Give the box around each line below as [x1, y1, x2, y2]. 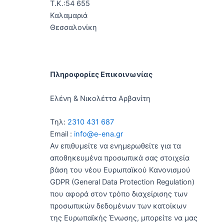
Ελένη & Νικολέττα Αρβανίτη [50, 93, 150, 103]
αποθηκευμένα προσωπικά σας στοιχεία [50, 153, 189, 162]
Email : [50, 129, 74, 138]
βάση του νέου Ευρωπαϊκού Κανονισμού [50, 165, 190, 174]
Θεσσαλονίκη [50, 22, 97, 32]
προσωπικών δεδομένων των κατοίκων [50, 201, 186, 210]
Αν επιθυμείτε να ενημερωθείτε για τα [50, 141, 181, 150]
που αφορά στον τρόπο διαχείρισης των [50, 189, 187, 198]
